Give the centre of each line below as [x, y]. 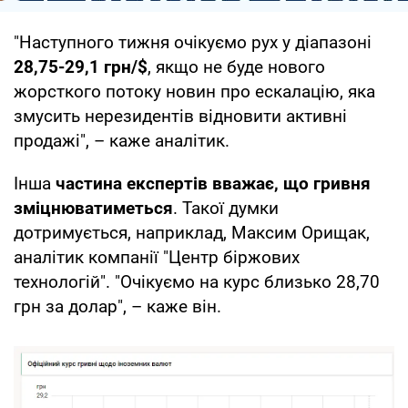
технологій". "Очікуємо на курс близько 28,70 [197, 281]
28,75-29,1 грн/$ [81, 66]
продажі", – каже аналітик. [122, 140]
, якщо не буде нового [236, 66]
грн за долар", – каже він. [117, 306]
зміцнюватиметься [93, 208]
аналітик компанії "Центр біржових [157, 257]
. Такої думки [226, 208]
